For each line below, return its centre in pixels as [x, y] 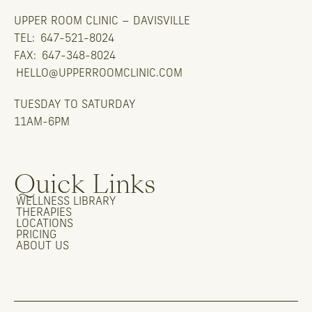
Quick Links [85, 184]
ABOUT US [42, 247]
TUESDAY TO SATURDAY [75, 105]
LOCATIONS [45, 224]
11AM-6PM [42, 123]
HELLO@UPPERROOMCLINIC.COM [99, 74]
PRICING [36, 235]
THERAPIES [44, 213]
